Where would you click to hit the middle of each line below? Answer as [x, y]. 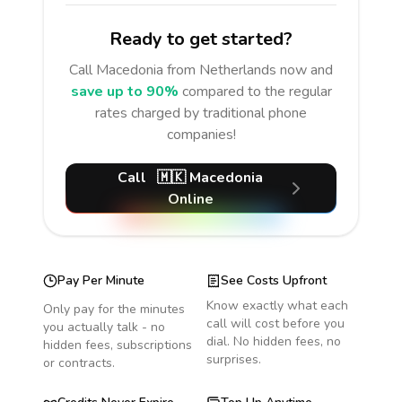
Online [190, 199]
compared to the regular [257, 92]
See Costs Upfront [274, 280]
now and [305, 70]
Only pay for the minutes [114, 309]
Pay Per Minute [101, 280]
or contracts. [79, 363]
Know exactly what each [277, 306]
